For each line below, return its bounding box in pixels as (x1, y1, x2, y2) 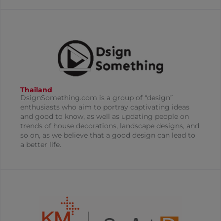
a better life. (20, 140, 61, 149)
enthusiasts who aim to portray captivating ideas (20, 103, 189, 112)
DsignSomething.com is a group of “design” (20, 93, 173, 103)
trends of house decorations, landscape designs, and (20, 121, 199, 131)
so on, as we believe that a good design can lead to (20, 131, 195, 140)
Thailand (20, 85, 52, 95)
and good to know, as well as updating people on (20, 112, 189, 121)
